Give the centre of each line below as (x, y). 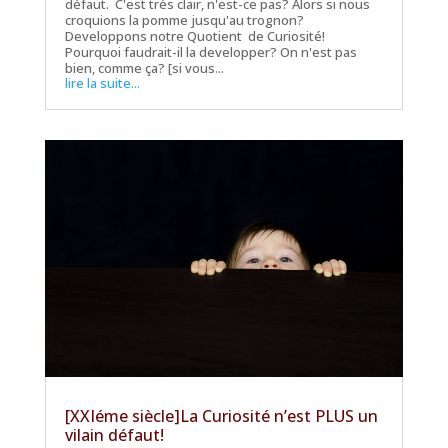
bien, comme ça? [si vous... (144, 67)
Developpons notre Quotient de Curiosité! (194, 35)
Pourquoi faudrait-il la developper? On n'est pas (210, 51)
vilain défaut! (114, 434)
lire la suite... (102, 82)
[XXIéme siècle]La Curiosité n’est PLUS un (221, 415)
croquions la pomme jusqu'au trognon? (184, 19)
